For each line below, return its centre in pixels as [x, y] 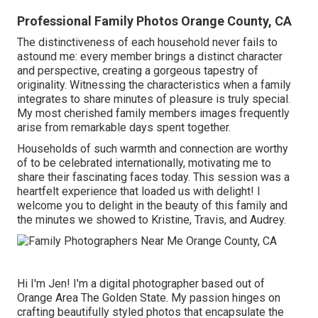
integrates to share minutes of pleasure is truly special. [154, 99]
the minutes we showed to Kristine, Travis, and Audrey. [152, 219]
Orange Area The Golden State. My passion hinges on [149, 298]
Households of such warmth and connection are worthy [153, 148]
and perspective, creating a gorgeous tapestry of [138, 70]
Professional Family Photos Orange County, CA [154, 21]
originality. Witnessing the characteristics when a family [154, 84]
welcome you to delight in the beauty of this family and [152, 205]
